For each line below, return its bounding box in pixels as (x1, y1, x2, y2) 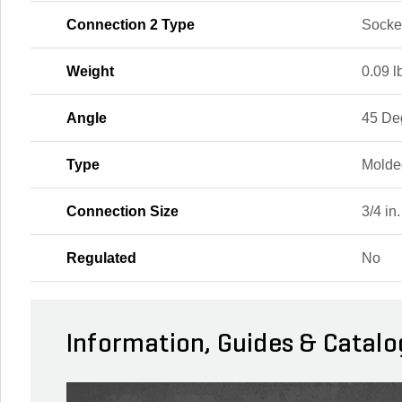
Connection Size (66, 203, 179, 219)
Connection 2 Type (66, 16, 195, 32)
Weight (66, 63, 114, 79)
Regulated (66, 249, 136, 266)
